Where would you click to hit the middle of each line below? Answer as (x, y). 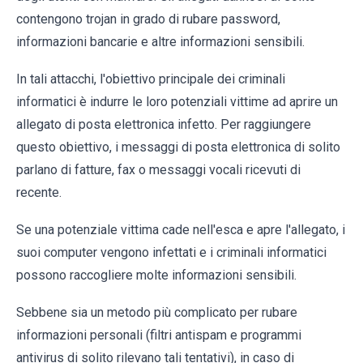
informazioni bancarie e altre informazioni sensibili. (160, 42)
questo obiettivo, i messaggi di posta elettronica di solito (178, 147)
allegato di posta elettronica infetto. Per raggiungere (164, 125)
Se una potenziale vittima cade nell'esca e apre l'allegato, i (181, 230)
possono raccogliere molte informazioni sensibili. (156, 275)
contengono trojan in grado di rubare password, (148, 19)
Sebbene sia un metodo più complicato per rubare (157, 313)
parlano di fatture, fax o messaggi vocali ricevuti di (158, 170)
